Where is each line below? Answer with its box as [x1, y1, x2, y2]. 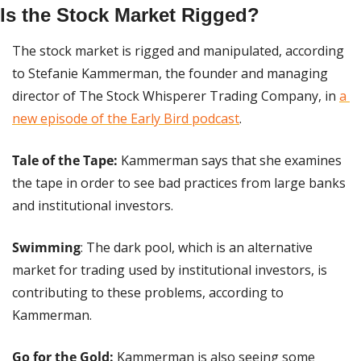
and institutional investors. [12, 196, 173, 214]
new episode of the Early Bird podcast [12, 109, 239, 127]
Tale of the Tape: [12, 151, 121, 169]
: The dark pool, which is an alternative [81, 238, 313, 256]
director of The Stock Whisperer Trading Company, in [12, 86, 339, 105]
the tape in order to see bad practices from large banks [12, 173, 346, 192]
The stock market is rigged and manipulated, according [12, 41, 344, 60]
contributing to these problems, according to [12, 283, 284, 301]
